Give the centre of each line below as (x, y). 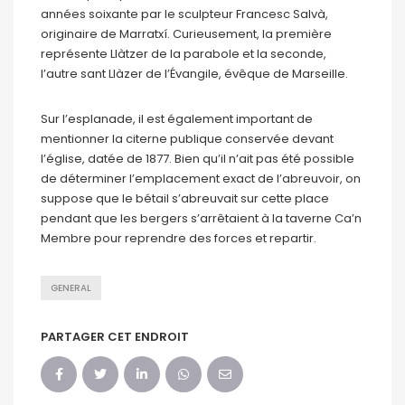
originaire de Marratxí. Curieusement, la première (186, 33)
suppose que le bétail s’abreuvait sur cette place (185, 198)
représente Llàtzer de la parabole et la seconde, (184, 53)
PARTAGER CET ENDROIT (115, 336)
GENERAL (71, 287)
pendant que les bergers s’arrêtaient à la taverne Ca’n (201, 218)
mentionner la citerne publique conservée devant (187, 138)
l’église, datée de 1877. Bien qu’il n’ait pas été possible (198, 158)
